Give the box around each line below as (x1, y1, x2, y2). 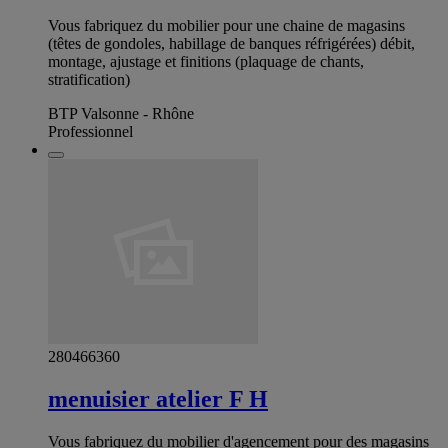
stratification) (48, 70, 130, 88)
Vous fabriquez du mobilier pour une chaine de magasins (48, 16, 405, 34)
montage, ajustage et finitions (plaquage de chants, (48, 52, 364, 70)
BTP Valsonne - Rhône (48, 104, 194, 122)
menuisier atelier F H (48, 385, 268, 412)
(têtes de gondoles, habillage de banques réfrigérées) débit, (48, 34, 415, 52)
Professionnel (48, 122, 133, 140)
